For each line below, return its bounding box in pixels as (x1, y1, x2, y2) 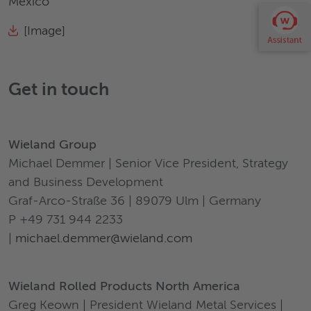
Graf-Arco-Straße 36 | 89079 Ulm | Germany (8, 194, 264, 208)
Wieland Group (8, 138, 100, 151)
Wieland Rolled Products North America (8, 280, 240, 293)
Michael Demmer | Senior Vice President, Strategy (8, 157, 288, 170)
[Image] (24, 24, 65, 37)
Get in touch (8, 81, 109, 99)
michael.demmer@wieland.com (15, 232, 192, 245)
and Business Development (8, 176, 163, 189)
